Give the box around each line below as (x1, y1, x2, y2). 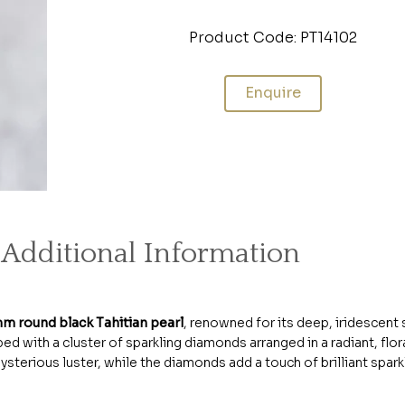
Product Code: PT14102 (189, 27, 357, 47)
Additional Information (2, 237, 300, 269)
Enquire (245, 83, 301, 103)
